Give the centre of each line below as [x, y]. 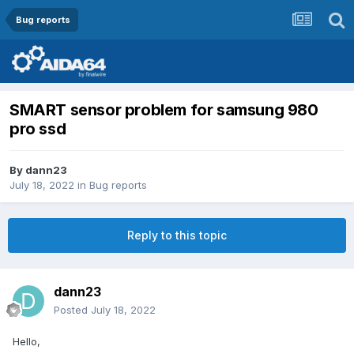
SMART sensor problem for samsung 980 [164, 110]
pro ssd [38, 129]
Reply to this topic [177, 235]
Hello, [26, 342]
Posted [72, 310]
